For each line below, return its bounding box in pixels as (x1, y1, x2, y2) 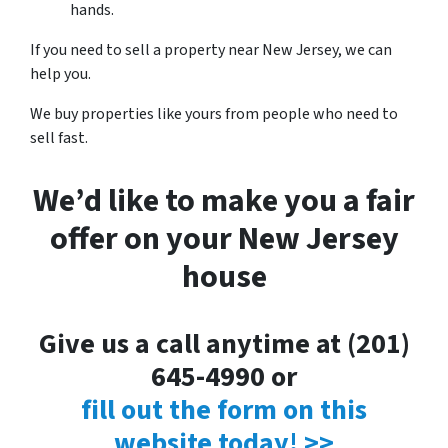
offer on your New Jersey (49, 216, 399, 262)
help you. (30, 63, 91, 85)
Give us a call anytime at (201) (38, 324, 410, 364)
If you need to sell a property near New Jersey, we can (30, 39, 392, 61)
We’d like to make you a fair (33, 178, 415, 224)
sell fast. (30, 127, 88, 149)
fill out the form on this (81, 390, 367, 430)
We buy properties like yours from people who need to (30, 103, 398, 125)
